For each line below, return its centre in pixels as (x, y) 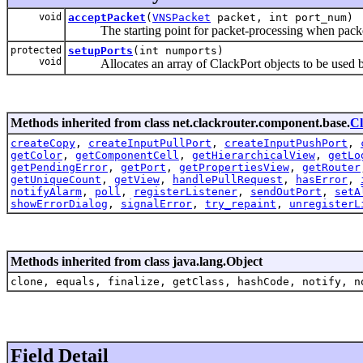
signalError (156, 203)
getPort (143, 167)
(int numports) (178, 50)
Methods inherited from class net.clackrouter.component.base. (180, 122)
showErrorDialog (59, 203)
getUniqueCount (56, 179)
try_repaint (241, 203)
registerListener (186, 191)
